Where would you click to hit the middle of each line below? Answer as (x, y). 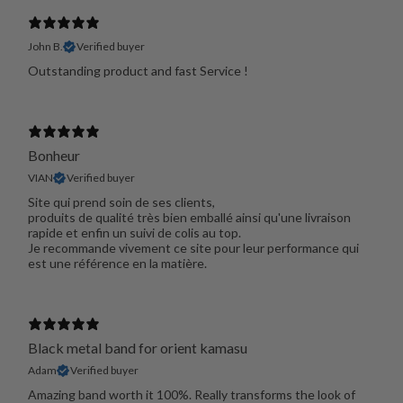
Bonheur (54, 156)
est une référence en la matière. (117, 264)
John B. (45, 47)
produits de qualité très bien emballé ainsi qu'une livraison (189, 218)
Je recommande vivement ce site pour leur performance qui (193, 248)
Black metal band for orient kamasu (137, 348)
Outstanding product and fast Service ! (138, 71)
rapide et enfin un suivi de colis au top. (134, 233)
